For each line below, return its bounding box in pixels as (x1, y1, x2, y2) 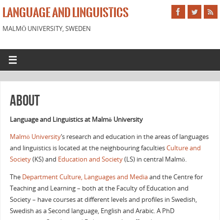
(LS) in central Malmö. (122, 155, 187, 164)
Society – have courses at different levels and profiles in (9, 195, 171, 204)
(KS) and (30, 155, 58, 164)
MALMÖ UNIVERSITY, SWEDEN (2, 25, 91, 33)
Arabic (135, 207, 154, 216)
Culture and (166, 144, 201, 153)
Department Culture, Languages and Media (22, 173, 148, 182)
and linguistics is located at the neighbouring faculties (9, 144, 166, 153)
